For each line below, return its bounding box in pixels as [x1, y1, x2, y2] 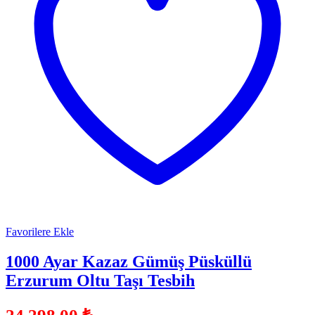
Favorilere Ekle [6, 226, 74, 238]
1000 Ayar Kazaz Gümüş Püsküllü [6, 252, 252, 271]
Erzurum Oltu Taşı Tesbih [6, 271, 195, 290]
